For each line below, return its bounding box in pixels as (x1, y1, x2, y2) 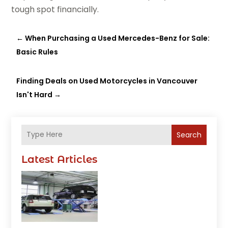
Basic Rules (16, 46, 59, 57)
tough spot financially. (11, 3, 99, 15)
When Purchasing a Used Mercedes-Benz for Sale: (25, 33, 210, 43)
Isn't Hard (16, 89, 53, 100)
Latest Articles (21, 153, 98, 165)
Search (176, 129, 202, 140)
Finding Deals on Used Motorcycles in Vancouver (16, 75, 198, 86)
